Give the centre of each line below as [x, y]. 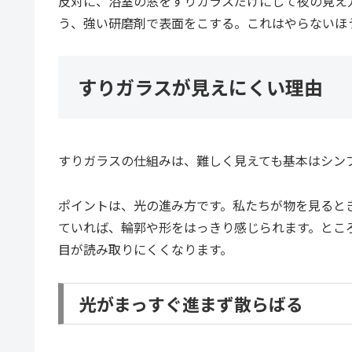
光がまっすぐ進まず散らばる [191, 303]
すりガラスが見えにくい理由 [200, 87]
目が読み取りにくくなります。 [145, 249]
